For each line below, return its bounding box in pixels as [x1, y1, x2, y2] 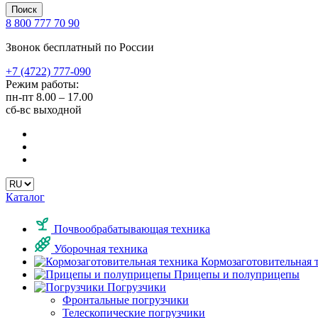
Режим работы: [6, 78, 79, 90]
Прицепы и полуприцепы [171, 268, 300, 280]
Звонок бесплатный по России [6, 41, 154, 53]
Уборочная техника [51, 243, 148, 255]
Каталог [6, 191, 45, 203]
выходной [33, 104, 82, 116]
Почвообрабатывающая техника [51, 223, 210, 235]
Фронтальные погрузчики [62, 294, 189, 306]
